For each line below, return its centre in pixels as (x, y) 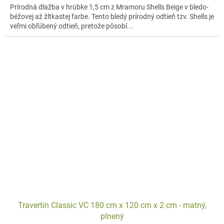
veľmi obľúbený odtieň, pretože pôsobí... (71, 26)
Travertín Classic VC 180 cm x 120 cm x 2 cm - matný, (112, 205)
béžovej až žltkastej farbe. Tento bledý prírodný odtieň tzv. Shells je (112, 16)
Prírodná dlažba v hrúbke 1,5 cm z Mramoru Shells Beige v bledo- (109, 7)
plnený (112, 216)
